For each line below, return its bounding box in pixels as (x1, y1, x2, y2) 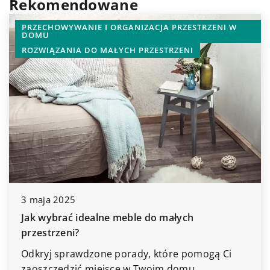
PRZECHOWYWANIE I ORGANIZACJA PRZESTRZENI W (22, 22, 237, 33)
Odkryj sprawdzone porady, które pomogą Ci (21, 247, 232, 261)
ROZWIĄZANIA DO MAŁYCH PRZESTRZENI (22, 45, 193, 56)
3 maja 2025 (21, 193, 76, 206)
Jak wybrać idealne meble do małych (21, 211, 194, 225)
